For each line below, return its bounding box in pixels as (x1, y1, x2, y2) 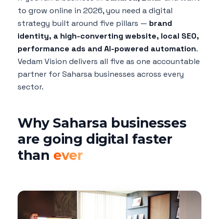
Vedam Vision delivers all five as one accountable (18, 56, 200, 67)
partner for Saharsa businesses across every (18, 69, 184, 80)
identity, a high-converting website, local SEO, (18, 31, 199, 42)
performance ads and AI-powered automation (18, 44, 196, 54)
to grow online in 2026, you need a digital (18, 5, 173, 16)
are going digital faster (18, 131, 173, 148)
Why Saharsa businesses (18, 115, 187, 131)
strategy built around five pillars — (18, 18, 149, 29)
